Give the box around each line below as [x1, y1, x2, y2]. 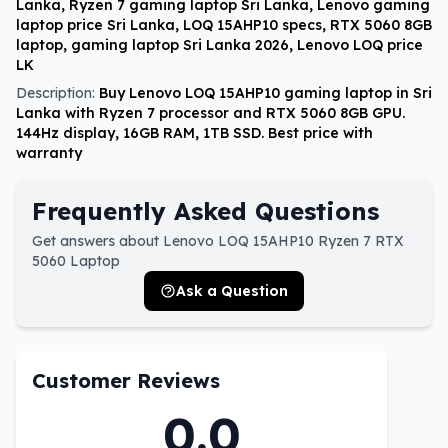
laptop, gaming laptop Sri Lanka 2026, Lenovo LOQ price [16, 35, 423, 54]
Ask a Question [176, 281, 288, 300]
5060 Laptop [32, 251, 120, 270]
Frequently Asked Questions [32, 195, 379, 226]
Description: [16, 83, 95, 102]
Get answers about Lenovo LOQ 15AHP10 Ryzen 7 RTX [32, 231, 404, 250]
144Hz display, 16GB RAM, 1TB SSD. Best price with [16, 123, 373, 142]
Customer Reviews [32, 367, 220, 393]
